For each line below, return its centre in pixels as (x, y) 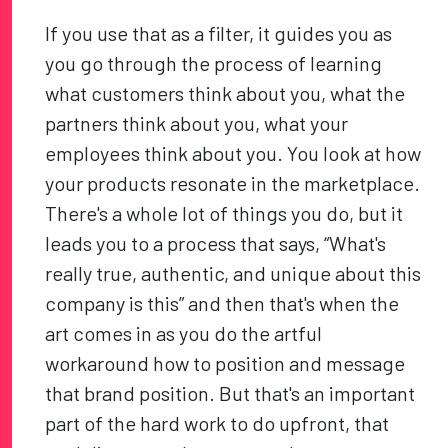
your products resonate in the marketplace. (233, 183)
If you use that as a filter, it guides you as (219, 33)
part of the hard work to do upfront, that (217, 423)
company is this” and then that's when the (222, 303)
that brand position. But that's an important (230, 393)
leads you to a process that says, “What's (216, 243)
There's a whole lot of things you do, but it (224, 213)
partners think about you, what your (197, 123)
